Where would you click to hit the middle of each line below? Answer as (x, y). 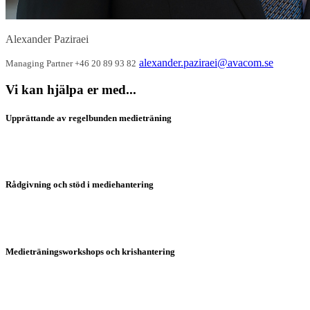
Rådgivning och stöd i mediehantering (80, 185)
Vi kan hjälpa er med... (71, 89)
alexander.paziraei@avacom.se (206, 63)
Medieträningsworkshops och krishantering (90, 251)
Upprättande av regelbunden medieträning (89, 118)
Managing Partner (40, 64)
